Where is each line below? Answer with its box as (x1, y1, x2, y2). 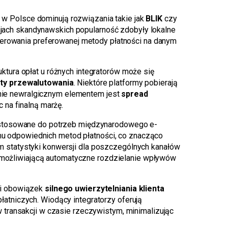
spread (121, 89, 148, 99)
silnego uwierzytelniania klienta (45, 184, 164, 194)
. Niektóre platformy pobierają (73, 78, 178, 88)
